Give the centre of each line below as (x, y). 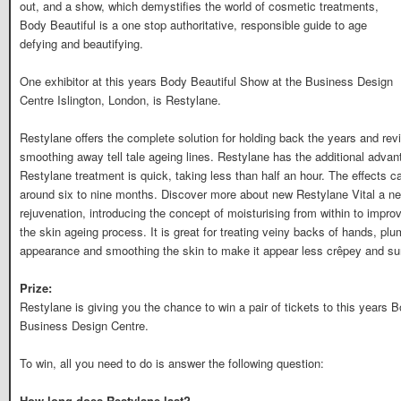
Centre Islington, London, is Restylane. (120, 99)
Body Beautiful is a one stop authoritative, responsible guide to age (193, 24)
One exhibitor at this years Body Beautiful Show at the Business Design (206, 81)
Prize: (36, 288)
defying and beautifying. (81, 43)
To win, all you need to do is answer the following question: (172, 363)
